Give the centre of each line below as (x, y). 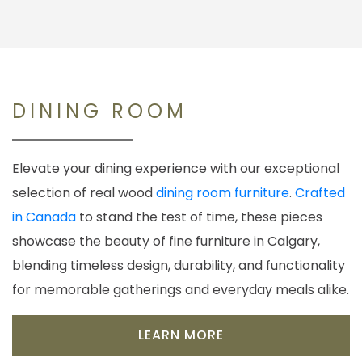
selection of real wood (84, 193)
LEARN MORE (181, 335)
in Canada (44, 217)
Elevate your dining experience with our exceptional (176, 169)
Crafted (320, 193)
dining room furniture (223, 193)
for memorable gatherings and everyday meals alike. (181, 290)
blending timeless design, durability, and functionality (179, 266)
